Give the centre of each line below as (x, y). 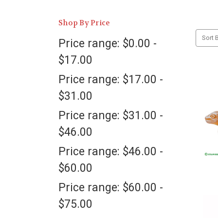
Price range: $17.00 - (111, 80)
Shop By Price (84, 23)
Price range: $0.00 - (108, 44)
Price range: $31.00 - (111, 116)
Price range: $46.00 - (111, 152)
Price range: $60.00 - (111, 188)
